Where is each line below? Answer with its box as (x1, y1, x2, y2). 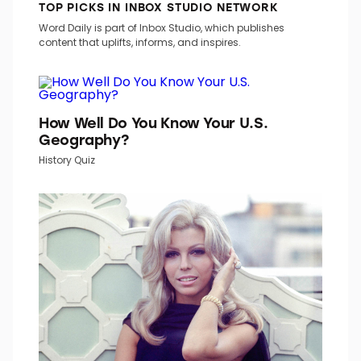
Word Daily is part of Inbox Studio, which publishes (39, 21, 284, 35)
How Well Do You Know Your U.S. (39, 113, 268, 133)
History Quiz (39, 153, 95, 168)
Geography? (39, 130, 129, 150)
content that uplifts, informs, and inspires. (39, 35, 241, 50)
